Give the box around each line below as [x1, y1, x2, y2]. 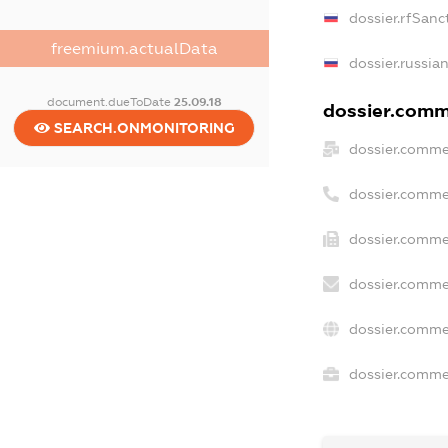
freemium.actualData [50, 39, 218, 57]
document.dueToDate [46, 94, 174, 109]
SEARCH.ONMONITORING [49, 119, 235, 136]
